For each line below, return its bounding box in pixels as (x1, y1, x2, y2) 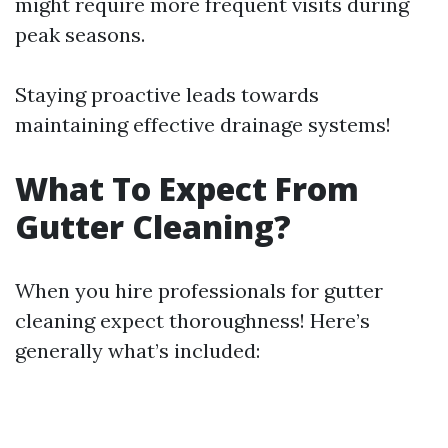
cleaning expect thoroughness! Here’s (15, 308, 370, 333)
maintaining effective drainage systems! (15, 112, 391, 137)
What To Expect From (15, 167, 359, 210)
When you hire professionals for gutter (15, 278, 383, 303)
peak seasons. (15, 22, 145, 47)
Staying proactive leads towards (15, 82, 319, 107)
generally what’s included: (15, 338, 260, 363)
